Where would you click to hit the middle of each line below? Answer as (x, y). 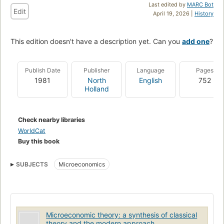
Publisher (96, 70)
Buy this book (39, 141)
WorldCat (32, 130)
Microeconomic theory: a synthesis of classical (122, 214)
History (204, 13)
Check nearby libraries (51, 119)
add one (196, 41)
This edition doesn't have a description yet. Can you (96, 41)
